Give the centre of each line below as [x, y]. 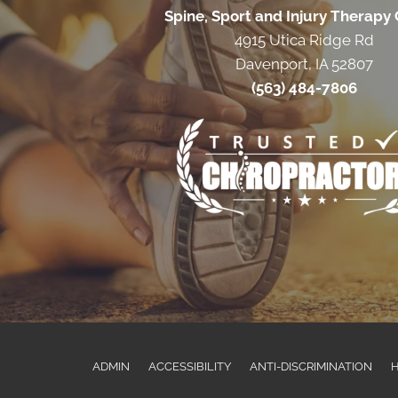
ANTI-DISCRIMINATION [311, 367]
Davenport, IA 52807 [304, 64]
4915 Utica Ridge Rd [304, 40]
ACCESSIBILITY [190, 367]
